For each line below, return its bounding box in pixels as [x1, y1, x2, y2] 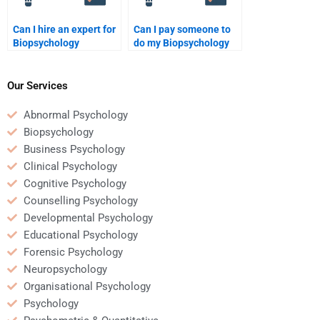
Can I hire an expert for [13, 24, 116, 36]
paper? [134, 51, 165, 63]
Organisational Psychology [23, 279, 151, 293]
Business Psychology [23, 142, 125, 156]
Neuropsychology [23, 262, 107, 276]
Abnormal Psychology [23, 108, 128, 121]
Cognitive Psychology [23, 176, 126, 190]
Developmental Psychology [23, 211, 153, 224]
